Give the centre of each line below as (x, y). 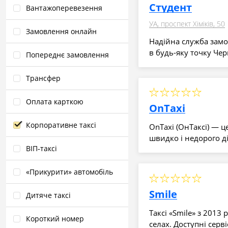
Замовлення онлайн (61, 31)
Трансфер (43, 78)
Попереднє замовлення (67, 55)
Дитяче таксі (48, 195)
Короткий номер (55, 219)
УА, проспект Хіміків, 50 (187, 23)
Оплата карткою (55, 102)
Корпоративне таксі (61, 125)
